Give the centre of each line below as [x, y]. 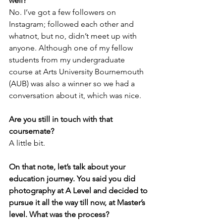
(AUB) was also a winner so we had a [73, 83]
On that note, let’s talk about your [68, 167]
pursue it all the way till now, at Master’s [78, 202]
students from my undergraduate [68, 60]
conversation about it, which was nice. [75, 95]
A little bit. [27, 143]
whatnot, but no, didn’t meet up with [74, 36]
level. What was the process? [59, 214]
